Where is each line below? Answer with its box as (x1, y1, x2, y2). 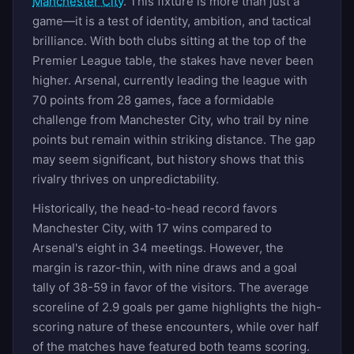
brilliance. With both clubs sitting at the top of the (32, 32, 307, 48)
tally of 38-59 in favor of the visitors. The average (32, 279, 309, 295)
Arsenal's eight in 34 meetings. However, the (32, 239, 284, 255)
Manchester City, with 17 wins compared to (32, 220, 272, 235)
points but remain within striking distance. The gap (32, 131, 315, 147)
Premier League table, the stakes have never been (32, 52, 314, 68)
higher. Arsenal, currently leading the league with (32, 72, 307, 88)
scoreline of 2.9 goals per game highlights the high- (32, 299, 322, 314)
